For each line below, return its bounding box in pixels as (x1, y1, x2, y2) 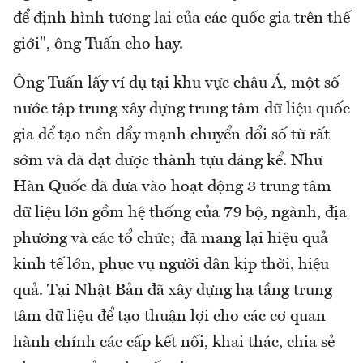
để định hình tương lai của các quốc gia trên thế (13, 10, 350, 27)
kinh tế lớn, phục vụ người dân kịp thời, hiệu (13, 256, 329, 273)
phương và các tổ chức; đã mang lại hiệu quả (13, 230, 328, 247)
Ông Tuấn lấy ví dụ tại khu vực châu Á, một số (13, 75, 340, 92)
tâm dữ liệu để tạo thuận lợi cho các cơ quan (13, 308, 326, 325)
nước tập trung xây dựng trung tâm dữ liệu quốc (13, 100, 350, 117)
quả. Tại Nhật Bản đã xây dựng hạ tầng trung (13, 282, 332, 299)
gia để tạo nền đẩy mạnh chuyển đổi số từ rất (13, 126, 330, 143)
